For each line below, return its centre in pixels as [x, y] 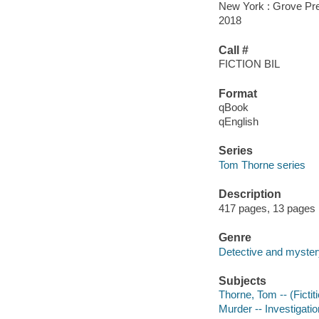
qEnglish [238, 122]
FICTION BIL [249, 64]
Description [250, 194]
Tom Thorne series [262, 164]
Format [237, 93]
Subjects [242, 281]
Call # [233, 50]
